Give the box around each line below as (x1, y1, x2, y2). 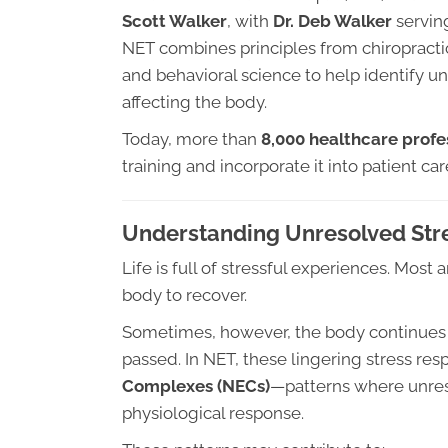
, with (227, 11, 273, 31)
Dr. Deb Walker (273, 11, 392, 31)
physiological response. (122, 403, 304, 423)
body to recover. (122, 285, 247, 305)
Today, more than (122, 129, 261, 149)
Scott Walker (122, 11, 227, 31)
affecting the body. (122, 92, 267, 112)
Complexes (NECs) (122, 376, 270, 396)
